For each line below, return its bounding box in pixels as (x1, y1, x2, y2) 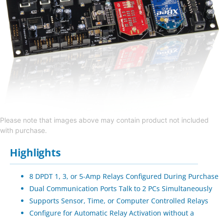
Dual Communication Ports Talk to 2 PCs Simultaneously (29, 184, 212, 194)
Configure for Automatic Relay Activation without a (29, 208, 194, 218)
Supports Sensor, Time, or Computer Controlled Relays (29, 196, 208, 206)
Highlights (10, 146, 61, 160)
